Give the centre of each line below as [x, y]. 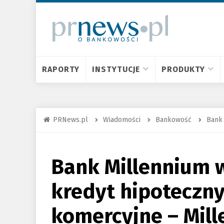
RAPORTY [61, 69]
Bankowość [173, 120]
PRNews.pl [70, 120]
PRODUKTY [183, 69]
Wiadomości [122, 120]
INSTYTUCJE [116, 69]
